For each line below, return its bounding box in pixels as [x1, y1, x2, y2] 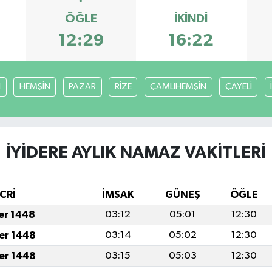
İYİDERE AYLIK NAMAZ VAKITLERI [6, 144, 266, 161]
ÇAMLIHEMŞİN [150, 81, 207, 91]
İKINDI [174, 12, 208, 25]
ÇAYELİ [225, 81, 252, 91]
